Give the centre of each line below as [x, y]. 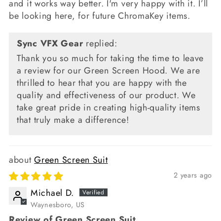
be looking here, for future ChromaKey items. [100, 16]
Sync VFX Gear [50, 43]
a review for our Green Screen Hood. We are [109, 70]
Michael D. [53, 193]
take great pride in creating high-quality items [109, 107]
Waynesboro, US [58, 204]
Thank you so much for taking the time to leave [110, 58]
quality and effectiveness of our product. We [106, 95]
